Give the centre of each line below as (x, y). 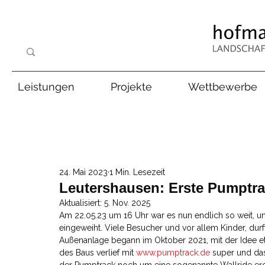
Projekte (131, 87)
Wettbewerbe (223, 87)
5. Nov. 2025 (127, 203)
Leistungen (46, 87)
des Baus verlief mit (98, 253)
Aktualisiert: (82, 203)
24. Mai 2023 (83, 172)
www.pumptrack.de (173, 253)
